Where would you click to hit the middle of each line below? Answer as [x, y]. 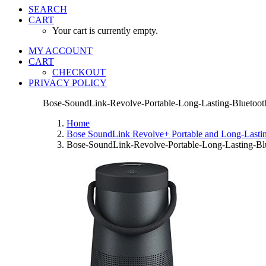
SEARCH [48, 9]
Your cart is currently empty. [105, 31]
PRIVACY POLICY [68, 83]
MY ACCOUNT [61, 51]
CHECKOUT [79, 72]
